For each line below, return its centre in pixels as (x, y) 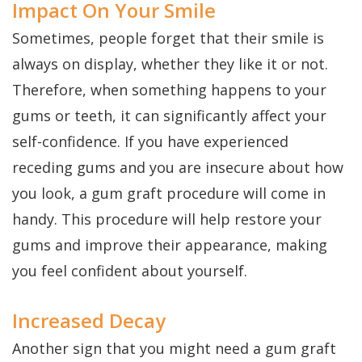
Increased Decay (89, 321)
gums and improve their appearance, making (170, 245)
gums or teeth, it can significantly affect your (169, 116)
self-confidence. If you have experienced (150, 142)
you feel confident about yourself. (130, 271)
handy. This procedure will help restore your (167, 219)
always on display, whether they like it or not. (170, 64)
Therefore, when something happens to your (169, 90)
